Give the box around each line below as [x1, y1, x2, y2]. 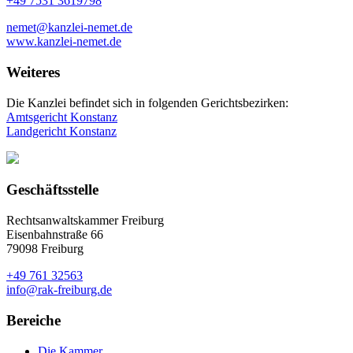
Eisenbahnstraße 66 [6, 228, 103, 242]
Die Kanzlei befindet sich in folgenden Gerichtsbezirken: [6, 95, 288, 110]
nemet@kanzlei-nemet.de [6, 20, 132, 35]
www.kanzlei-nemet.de [6, 35, 121, 49]
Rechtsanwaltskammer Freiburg [6, 214, 164, 228]
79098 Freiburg [6, 242, 84, 256]
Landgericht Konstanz [6, 124, 117, 138]
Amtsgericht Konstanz [6, 110, 117, 124]
